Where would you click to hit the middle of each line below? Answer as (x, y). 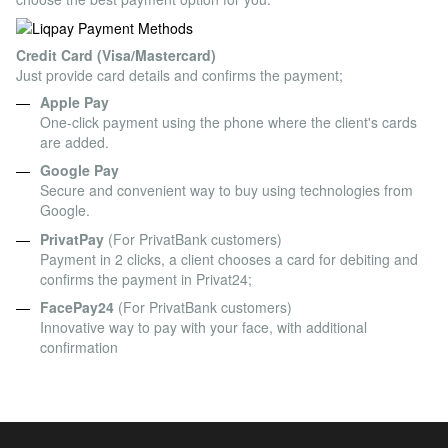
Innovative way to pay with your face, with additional (203, 327)
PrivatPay (72, 238)
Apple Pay (74, 102)
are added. (74, 142)
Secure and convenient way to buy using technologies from (226, 190)
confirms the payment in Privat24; (146, 278)
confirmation (79, 347)
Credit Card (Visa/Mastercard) (116, 55)
